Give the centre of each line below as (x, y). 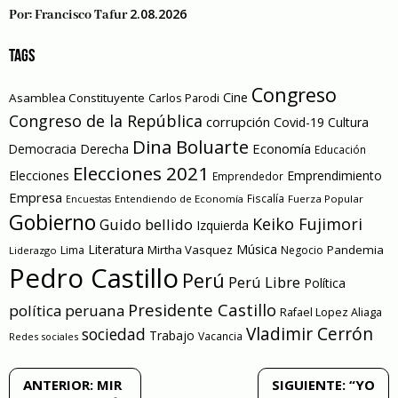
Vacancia (220, 336)
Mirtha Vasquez (190, 249)
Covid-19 (299, 122)
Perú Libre (264, 282)
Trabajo (172, 335)
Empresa (36, 197)
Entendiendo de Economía (179, 198)
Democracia (43, 148)
